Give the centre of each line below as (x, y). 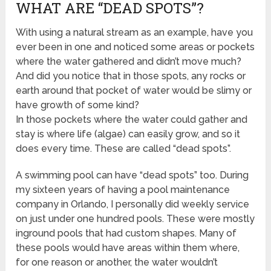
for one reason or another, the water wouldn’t (117, 263)
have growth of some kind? (78, 105)
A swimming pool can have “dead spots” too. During (132, 175)
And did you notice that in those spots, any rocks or (131, 76)
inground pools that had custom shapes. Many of (126, 233)
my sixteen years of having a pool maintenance (123, 190)
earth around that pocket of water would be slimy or (134, 91)
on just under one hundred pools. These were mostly (135, 219)
